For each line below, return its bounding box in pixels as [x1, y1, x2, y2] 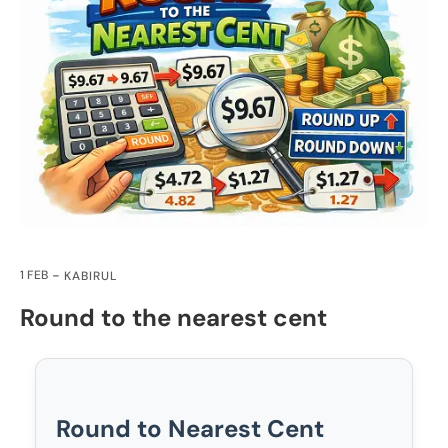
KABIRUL [63, 267, 117, 284]
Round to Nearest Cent [56, 412, 324, 444]
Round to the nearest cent [20, 301, 327, 333]
